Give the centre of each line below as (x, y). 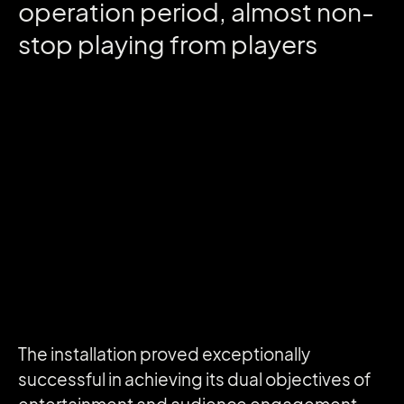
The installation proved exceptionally (164, 355)
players (274, 44)
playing (124, 44)
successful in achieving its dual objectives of (194, 380)
